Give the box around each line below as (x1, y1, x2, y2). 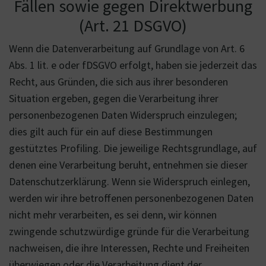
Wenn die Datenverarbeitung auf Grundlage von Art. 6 (9, 42, 245, 55)
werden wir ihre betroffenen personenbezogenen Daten (9, 191, 254, 205)
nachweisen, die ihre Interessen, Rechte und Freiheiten (9, 241, 249, 255)
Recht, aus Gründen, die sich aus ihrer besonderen (9, 75, 228, 88)
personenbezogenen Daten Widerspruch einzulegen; (9, 108, 237, 122)
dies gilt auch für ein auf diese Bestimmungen (9, 125, 213, 138)
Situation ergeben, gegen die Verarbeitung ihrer (9, 91, 218, 105)
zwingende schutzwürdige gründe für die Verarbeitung (9, 224, 249, 238)
